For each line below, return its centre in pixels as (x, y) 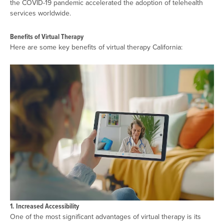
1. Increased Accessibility (44, 206)
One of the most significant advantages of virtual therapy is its (105, 216)
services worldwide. (40, 13)
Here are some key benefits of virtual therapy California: (96, 47)
